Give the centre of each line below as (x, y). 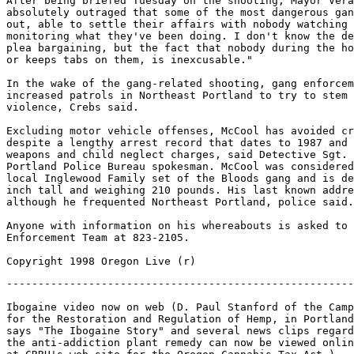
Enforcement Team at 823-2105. (98, 237)
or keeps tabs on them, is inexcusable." (130, 60)
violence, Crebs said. (73, 107)
